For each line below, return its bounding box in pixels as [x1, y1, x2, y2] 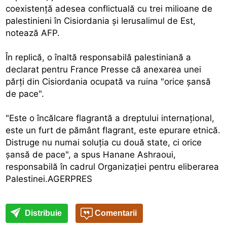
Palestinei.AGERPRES [6, 173, 93, 184]
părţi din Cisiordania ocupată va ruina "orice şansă [6, 76, 211, 87]
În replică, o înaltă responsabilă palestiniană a [6, 52, 192, 62]
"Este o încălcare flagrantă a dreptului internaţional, [6, 112, 215, 123]
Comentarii [93, 208, 137, 217]
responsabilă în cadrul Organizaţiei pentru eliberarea [6, 161, 219, 172]
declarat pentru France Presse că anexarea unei [6, 64, 202, 74]
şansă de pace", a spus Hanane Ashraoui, [6, 149, 176, 160]
